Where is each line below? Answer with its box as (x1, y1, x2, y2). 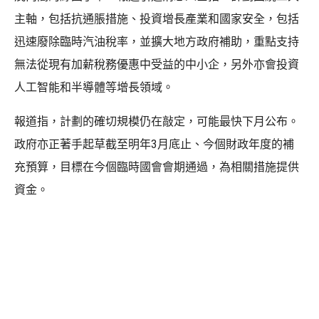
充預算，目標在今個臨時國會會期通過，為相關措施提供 (14, 159, 299, 174)
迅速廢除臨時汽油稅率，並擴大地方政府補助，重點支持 (14, 34, 299, 48)
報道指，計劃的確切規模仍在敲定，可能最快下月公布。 (14, 114, 299, 128)
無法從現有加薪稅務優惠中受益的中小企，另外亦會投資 (14, 57, 299, 71)
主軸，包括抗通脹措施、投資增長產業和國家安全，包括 (14, 11, 299, 26)
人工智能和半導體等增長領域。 (14, 80, 174, 94)
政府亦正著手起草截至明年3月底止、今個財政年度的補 (14, 137, 294, 151)
